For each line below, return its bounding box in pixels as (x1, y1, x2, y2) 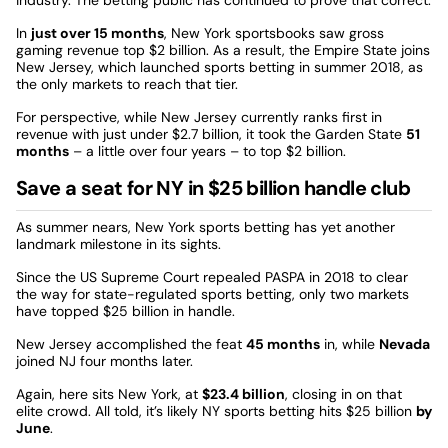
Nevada (379, 334, 430, 353)
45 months (246, 334, 320, 353)
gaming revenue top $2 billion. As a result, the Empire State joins (16, 40, 430, 59)
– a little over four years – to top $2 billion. (69, 141, 346, 160)
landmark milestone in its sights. (16, 234, 221, 253)
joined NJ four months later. (16, 351, 193, 370)
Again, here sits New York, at (16, 384, 202, 403)
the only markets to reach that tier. (16, 74, 238, 93)
